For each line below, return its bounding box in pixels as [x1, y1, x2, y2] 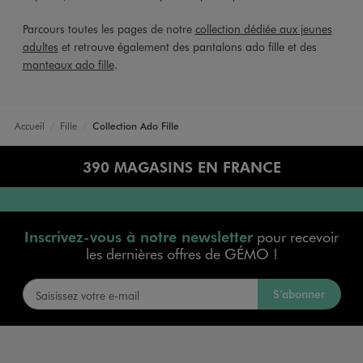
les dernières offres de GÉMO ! [85, 244, 278, 264]
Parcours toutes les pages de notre [22, 21, 195, 37]
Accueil [14, 119, 45, 133]
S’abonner [273, 286, 326, 302]
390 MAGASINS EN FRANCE [82, 157, 281, 177]
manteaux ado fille [22, 57, 114, 73]
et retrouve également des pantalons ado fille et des [58, 39, 317, 55]
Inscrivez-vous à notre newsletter [24, 227, 253, 246]
